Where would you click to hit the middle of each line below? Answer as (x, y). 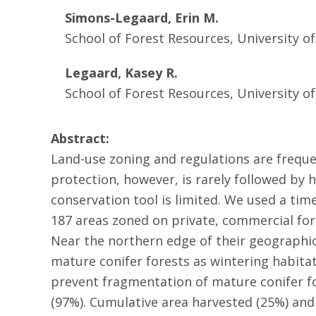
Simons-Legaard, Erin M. (142, 18)
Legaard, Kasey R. (121, 73)
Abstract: (80, 138)
